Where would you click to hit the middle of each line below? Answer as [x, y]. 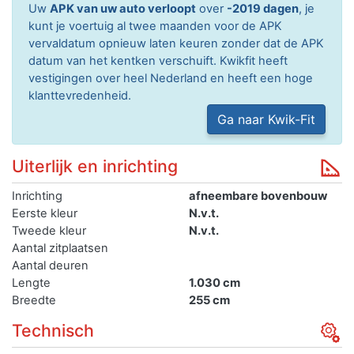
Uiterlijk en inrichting [95, 166]
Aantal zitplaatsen [60, 248]
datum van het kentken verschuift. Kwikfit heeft [158, 61]
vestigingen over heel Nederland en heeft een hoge [171, 78]
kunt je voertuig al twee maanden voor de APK [155, 26]
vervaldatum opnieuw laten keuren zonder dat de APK [176, 43]
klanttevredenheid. [80, 96]
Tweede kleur [49, 231]
